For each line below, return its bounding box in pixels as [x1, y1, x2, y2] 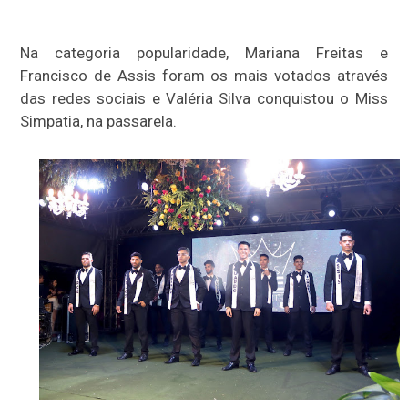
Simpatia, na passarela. [20, 112, 178, 131]
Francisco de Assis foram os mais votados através [20, 66, 388, 86]
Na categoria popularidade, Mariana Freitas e [20, 44, 388, 63]
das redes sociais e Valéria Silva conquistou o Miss [20, 89, 388, 108]
